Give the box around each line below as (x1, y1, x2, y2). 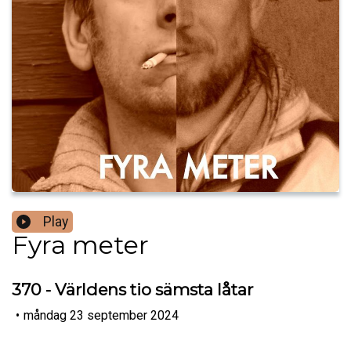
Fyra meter (12, 230, 149, 261)
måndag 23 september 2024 (24, 307, 179, 323)
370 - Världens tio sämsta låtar (12, 280, 253, 300)
